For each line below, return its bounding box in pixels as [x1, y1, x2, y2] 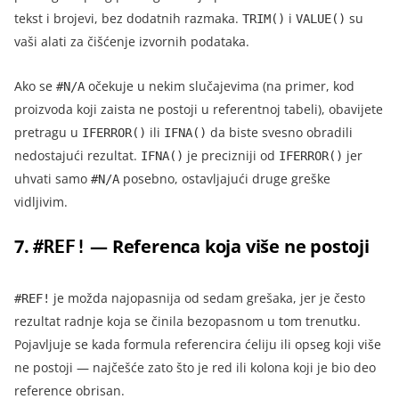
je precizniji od [183, 146, 279, 164]
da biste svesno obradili [207, 123, 353, 141]
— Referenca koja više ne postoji [85, 233, 370, 258]
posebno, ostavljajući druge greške [119, 169, 330, 187]
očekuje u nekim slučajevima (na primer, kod [85, 77, 354, 94]
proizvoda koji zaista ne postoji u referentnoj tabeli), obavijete [14, 100, 383, 118]
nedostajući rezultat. [14, 146, 141, 164]
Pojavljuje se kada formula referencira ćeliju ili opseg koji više [14, 335, 381, 353]
